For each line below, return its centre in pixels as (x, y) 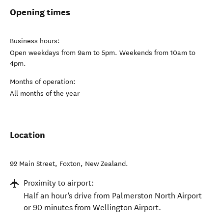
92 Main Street (32, 164)
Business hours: (35, 41)
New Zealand (105, 164)
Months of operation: (43, 82)
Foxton (70, 164)
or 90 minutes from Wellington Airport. (92, 207)
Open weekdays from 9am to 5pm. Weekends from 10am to (103, 53)
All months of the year (45, 94)
